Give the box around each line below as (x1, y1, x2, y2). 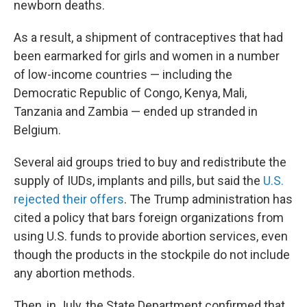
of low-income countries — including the (14, 67, 232, 82)
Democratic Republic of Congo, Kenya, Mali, (14, 86, 247, 100)
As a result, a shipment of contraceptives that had (14, 30, 283, 45)
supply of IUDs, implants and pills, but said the (14, 173, 263, 188)
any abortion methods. (14, 266, 135, 280)
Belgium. (14, 123, 61, 137)
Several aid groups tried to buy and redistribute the (14, 155, 286, 169)
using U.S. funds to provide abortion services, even (14, 229, 288, 243)
